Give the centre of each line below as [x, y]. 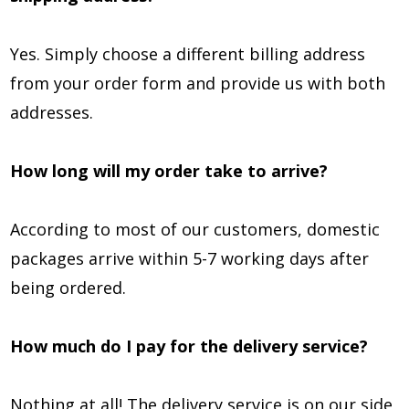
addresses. [52, 112]
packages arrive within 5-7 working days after [189, 258]
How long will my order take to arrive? [169, 171]
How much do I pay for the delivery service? [189, 346]
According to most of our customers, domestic [195, 229]
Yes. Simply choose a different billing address [188, 54]
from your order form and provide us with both [198, 83]
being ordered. [68, 288]
